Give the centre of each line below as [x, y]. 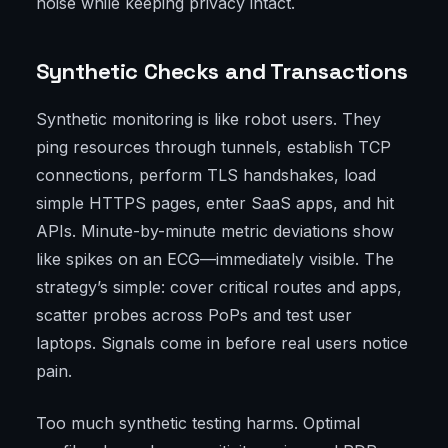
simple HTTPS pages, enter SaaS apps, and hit [215, 203]
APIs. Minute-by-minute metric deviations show [215, 231]
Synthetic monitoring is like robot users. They [208, 119]
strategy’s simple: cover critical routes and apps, [219, 287]
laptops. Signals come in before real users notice [222, 343]
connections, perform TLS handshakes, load [206, 175]
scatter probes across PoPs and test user [194, 315]
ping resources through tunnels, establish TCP [213, 147]
